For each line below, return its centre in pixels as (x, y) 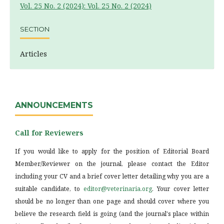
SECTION (35, 29)
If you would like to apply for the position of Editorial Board (112, 151)
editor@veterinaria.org (118, 189)
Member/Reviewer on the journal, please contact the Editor (112, 164)
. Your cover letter (180, 189)
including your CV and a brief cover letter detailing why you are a (112, 176)
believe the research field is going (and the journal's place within (112, 214)
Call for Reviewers (49, 133)
